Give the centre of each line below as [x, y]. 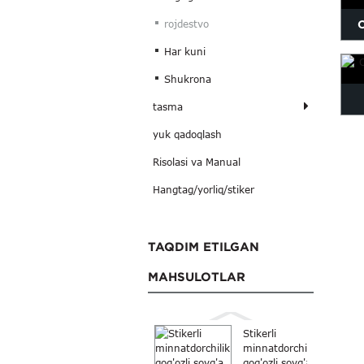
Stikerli [260, 334]
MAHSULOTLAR [197, 276]
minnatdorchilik [280, 348]
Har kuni [185, 52]
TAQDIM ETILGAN [204, 246]
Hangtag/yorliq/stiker [203, 190]
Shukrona [188, 79]
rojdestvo [187, 24]
